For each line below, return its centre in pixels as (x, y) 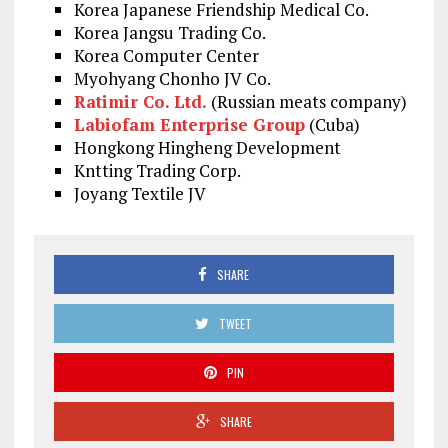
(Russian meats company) (306, 101)
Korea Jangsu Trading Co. (169, 32)
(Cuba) (332, 124)
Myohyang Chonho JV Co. (172, 78)
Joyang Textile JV (139, 193)
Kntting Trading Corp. (157, 170)
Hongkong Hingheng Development (207, 147)
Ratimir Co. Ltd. (140, 101)
